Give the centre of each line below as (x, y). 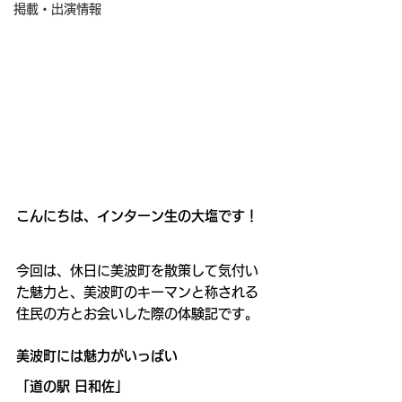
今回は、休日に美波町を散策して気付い (137, 270)
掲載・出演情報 (57, 9)
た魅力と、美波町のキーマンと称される (137, 292)
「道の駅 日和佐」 (72, 386)
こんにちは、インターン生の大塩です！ (137, 215)
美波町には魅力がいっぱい (97, 355)
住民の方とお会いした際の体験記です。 (137, 313)
